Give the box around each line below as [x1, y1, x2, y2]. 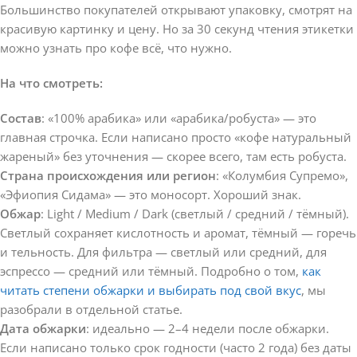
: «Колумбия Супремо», [216, 167, 348, 183]
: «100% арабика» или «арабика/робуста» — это [41, 109, 316, 126]
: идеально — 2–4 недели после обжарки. [86, 320, 329, 336]
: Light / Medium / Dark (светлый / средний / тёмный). [41, 205, 349, 222]
